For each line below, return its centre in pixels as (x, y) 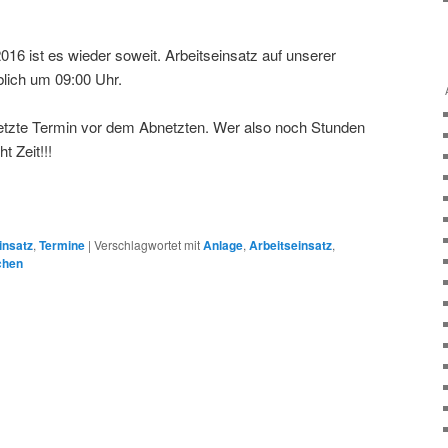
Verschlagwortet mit (147, 245)
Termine (62, 245)
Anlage (223, 245)
